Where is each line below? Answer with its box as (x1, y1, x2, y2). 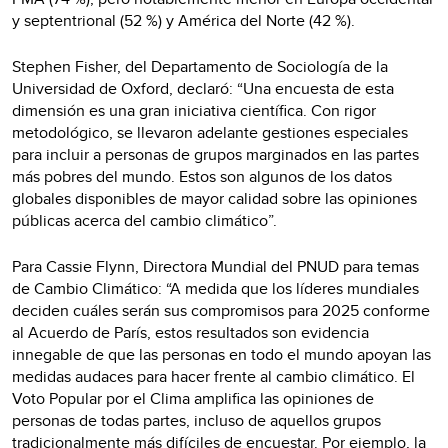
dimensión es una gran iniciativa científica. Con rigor (12, 98, 376, 122)
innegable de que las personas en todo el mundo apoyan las (12, 342, 431, 366)
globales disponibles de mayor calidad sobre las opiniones (12, 186, 417, 210)
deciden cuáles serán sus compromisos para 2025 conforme (12, 298, 430, 322)
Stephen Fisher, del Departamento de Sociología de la (12, 54, 388, 78)
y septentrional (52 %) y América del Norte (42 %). (12, 8, 359, 32)
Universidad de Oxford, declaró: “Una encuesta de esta (12, 76, 394, 100)
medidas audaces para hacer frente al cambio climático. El (12, 364, 415, 388)
